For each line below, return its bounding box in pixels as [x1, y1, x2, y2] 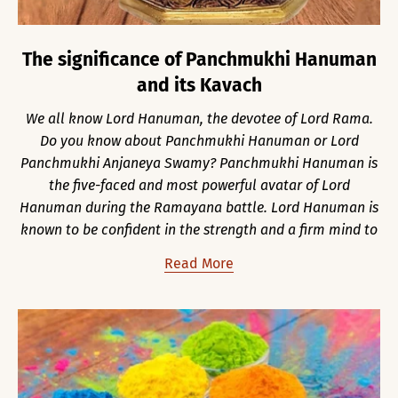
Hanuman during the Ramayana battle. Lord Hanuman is [20, 198, 378, 216]
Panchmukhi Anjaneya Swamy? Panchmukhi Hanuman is [20, 154, 378, 171]
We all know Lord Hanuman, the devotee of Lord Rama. [25, 109, 373, 127]
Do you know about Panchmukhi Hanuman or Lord [39, 131, 359, 149]
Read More [164, 254, 234, 272]
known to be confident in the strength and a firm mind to [20, 220, 378, 238]
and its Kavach [136, 73, 262, 97]
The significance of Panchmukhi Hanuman [21, 47, 377, 71]
